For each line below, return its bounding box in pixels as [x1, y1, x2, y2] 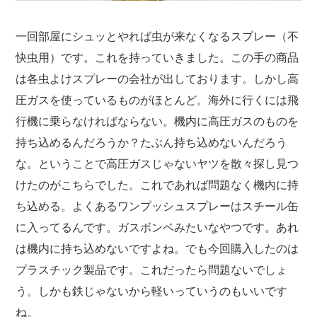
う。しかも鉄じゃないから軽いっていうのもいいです [16, 285, 288, 298]
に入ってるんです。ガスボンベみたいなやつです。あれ [16, 221, 299, 234]
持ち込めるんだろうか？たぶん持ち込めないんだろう [16, 137, 288, 149]
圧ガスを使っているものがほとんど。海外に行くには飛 [16, 94, 299, 107]
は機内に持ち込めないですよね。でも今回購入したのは [16, 243, 299, 255]
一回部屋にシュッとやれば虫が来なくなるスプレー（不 [16, 30, 299, 43]
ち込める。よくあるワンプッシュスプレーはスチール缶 [16, 200, 299, 213]
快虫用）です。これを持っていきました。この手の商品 [16, 52, 299, 64]
